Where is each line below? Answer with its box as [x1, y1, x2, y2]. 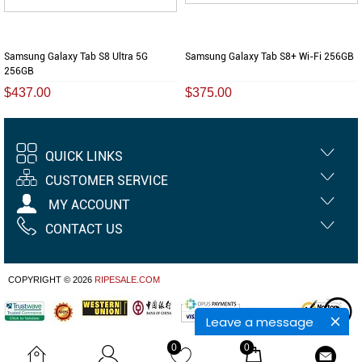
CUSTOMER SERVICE [45, 172, 168, 188]
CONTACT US [45, 221, 123, 237]
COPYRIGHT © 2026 [8, 274, 95, 284]
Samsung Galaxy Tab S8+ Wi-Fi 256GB [185, 50, 354, 62]
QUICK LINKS [45, 148, 123, 164]
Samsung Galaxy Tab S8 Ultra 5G [4, 50, 148, 62]
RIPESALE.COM [95, 274, 160, 284]
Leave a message [206, 313, 314, 330]
